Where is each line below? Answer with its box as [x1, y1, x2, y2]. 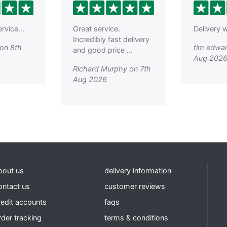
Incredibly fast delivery [73, 35, 149, 44]
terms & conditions [104, 213, 168, 222]
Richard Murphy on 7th [73, 64, 151, 73]
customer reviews [104, 182, 165, 191]
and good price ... [73, 46, 133, 55]
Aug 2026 [73, 75, 107, 84]
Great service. [73, 24, 120, 33]
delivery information [104, 166, 171, 175]
